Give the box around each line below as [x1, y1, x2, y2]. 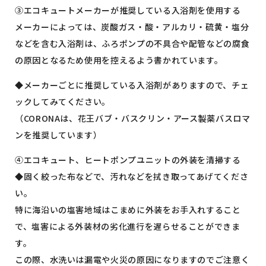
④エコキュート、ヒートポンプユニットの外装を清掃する [15, 153, 241, 166]
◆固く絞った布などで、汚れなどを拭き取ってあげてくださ [15, 170, 249, 182]
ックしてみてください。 [15, 95, 111, 107]
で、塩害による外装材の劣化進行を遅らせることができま [15, 220, 240, 232]
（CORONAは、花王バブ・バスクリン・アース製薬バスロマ [15, 112, 251, 124]
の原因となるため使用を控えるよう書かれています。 [15, 53, 223, 66]
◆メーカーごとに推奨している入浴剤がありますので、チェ [15, 78, 249, 91]
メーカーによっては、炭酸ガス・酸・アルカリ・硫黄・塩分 [15, 20, 249, 33]
